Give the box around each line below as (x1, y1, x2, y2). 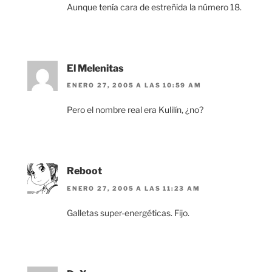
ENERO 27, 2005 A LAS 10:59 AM (67, 81, 202, 89)
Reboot (67, 165, 102, 177)
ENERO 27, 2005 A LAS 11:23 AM (67, 184, 200, 192)
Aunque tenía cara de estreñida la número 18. (67, 1, 242, 12)
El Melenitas (67, 62, 124, 74)
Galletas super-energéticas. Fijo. (67, 207, 189, 218)
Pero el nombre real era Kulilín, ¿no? (67, 104, 203, 115)
